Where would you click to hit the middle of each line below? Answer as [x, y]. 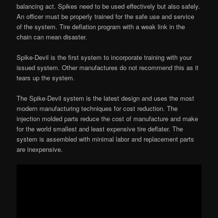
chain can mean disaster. [52, 36]
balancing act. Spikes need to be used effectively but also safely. [109, 6]
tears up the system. [46, 77]
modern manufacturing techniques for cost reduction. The [97, 109]
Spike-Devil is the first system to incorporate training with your [104, 57]
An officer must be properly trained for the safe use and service [106, 16]
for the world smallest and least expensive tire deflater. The [100, 129]
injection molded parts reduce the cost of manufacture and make [108, 119]
